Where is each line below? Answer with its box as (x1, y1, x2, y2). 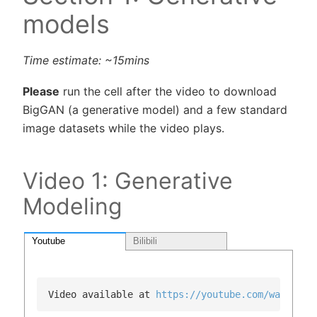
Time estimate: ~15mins (23, 52, 149, 67)
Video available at (48, 288, 156, 300)
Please (23, 84, 59, 99)
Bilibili (133, 235, 157, 246)
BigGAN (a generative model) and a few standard (23, 103, 287, 117)
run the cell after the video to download (59, 84, 277, 99)
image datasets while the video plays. (23, 121, 224, 136)
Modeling (23, 192, 122, 221)
